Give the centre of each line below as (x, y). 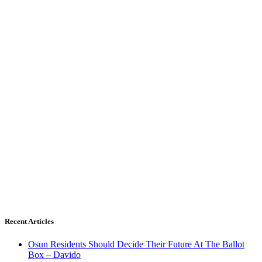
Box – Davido (54, 255)
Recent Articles (29, 222)
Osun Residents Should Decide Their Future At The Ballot (136, 244)
